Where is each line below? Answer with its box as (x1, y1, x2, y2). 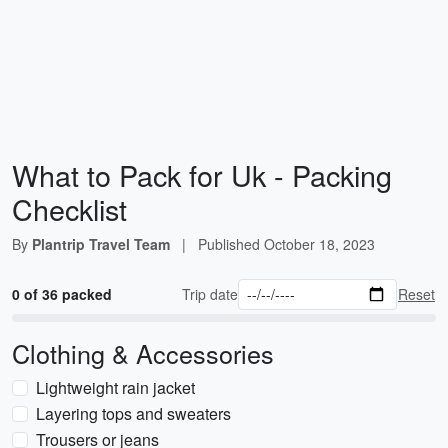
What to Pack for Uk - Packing (12, 154, 392, 195)
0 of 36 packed (12, 284, 112, 304)
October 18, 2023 (264, 234, 375, 254)
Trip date (182, 284, 239, 304)
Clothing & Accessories (12, 335, 274, 371)
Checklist (12, 188, 127, 229)
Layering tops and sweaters (36, 402, 231, 425)
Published (198, 234, 264, 254)
